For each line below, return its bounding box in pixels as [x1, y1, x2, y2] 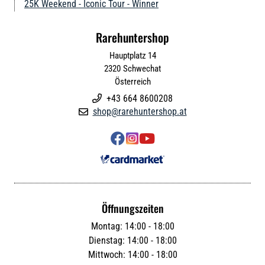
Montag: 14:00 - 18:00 [91, 220, 174, 232]
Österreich [114, 76, 151, 87]
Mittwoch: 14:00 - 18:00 [88, 248, 177, 260]
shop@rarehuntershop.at [92, 105, 187, 117]
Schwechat [123, 63, 161, 74]
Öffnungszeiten [101, 200, 164, 216]
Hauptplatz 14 [109, 50, 156, 61]
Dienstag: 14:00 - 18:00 [88, 234, 177, 246]
